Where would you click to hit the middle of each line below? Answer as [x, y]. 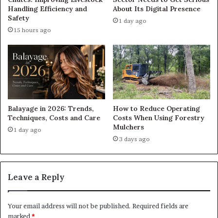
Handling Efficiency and [47, 9]
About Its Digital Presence [157, 9]
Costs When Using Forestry [159, 118]
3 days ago [135, 139]
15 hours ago [33, 30]
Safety [18, 18]
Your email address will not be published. [69, 206]
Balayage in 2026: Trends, [51, 109]
